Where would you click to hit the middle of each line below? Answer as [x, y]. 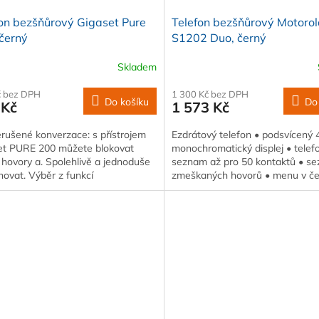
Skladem [137, 67]
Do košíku [126, 102]
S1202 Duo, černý [219, 38]
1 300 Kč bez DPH [210, 94]
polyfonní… [195, 189]
